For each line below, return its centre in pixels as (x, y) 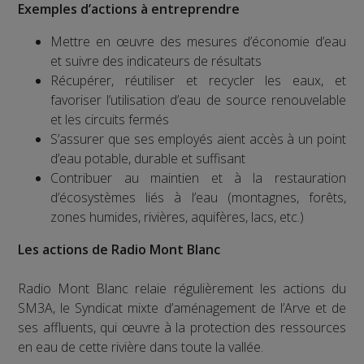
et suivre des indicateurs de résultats (156, 61)
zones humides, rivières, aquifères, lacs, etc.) (178, 217)
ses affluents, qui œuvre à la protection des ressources (182, 327)
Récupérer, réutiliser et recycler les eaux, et (198, 80)
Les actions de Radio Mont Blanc (119, 249)
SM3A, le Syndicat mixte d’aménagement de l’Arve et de (182, 308)
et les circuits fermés (110, 119)
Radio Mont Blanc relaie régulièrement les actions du (182, 288)
